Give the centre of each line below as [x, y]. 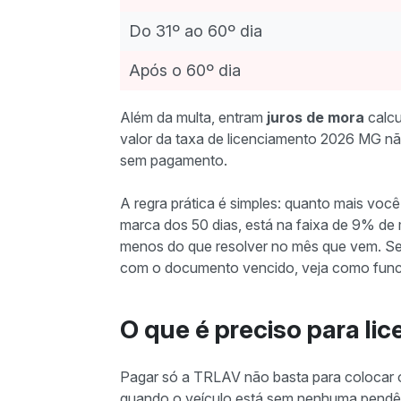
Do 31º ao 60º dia [196, 31]
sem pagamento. [174, 160]
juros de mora [316, 117]
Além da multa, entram [193, 117]
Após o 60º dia [185, 70]
